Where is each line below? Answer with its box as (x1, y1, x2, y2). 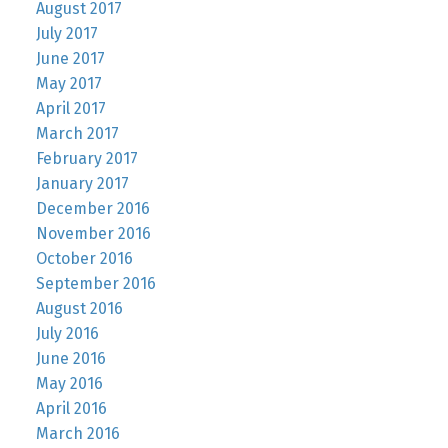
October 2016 (35, 248, 133, 268)
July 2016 (35, 323, 99, 343)
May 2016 (35, 373, 103, 393)
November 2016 (35, 223, 151, 243)
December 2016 (35, 198, 150, 218)
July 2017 (35, 23, 98, 43)
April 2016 (35, 398, 107, 418)
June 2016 (35, 348, 106, 368)
